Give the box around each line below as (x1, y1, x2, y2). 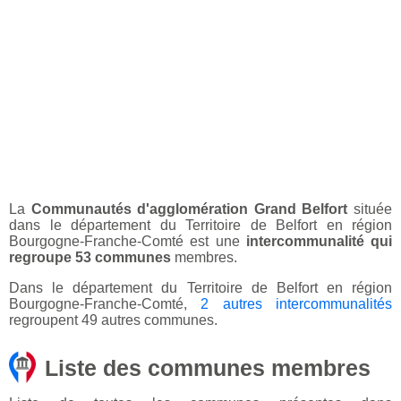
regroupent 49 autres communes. (9, 312, 218, 328)
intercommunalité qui (245, 234, 392, 250)
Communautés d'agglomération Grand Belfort (30, 201, 348, 218)
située (347, 201, 393, 218)
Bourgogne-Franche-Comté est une (9, 234, 246, 250)
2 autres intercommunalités (200, 296, 393, 312)
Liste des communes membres (45, 355, 371, 381)
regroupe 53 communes (9, 250, 171, 266)
